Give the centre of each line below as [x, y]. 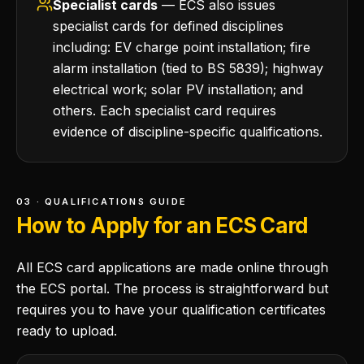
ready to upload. [67, 331]
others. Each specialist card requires [165, 110]
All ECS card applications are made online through [172, 267]
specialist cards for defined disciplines [168, 26]
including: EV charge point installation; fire [182, 47]
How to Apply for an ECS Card [162, 225]
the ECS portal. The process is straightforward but [172, 288]
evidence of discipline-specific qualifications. [188, 132]
